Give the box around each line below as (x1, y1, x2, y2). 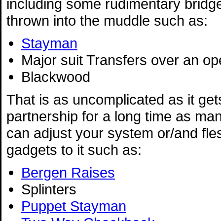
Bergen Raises (21, 164, 115, 181)
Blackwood (21, 68, 90, 85)
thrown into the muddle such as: (6, 12, 208, 29)
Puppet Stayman (21, 197, 126, 214)
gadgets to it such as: (6, 141, 142, 158)
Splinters (21, 181, 76, 197)
